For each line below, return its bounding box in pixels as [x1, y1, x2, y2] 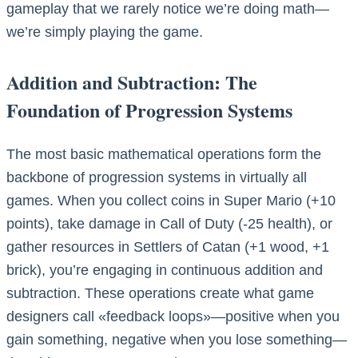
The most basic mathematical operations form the [6, 146, 321, 163]
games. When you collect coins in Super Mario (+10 [6, 193, 336, 209]
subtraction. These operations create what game [6, 285, 314, 302]
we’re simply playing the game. [6, 24, 203, 41]
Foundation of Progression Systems [6, 96, 292, 125]
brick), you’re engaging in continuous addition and [6, 262, 323, 279]
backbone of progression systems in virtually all [6, 169, 307, 186]
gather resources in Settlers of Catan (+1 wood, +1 [6, 239, 329, 256]
